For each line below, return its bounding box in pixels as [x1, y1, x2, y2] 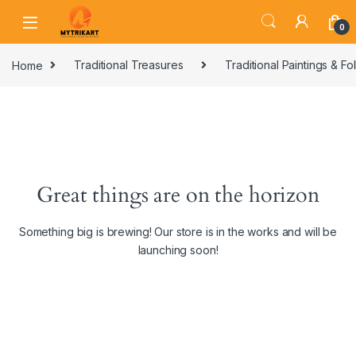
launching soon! [137, 243, 219, 257]
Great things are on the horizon [37, 181, 319, 211]
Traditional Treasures [74, 58, 184, 72]
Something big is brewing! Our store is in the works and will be [18, 225, 338, 239]
